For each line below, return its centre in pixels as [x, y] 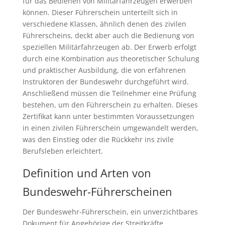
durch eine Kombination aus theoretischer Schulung [111, 59]
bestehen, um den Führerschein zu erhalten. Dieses [110, 105]
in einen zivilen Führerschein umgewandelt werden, [110, 128]
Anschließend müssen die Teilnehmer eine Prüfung [109, 93]
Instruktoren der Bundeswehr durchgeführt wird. [105, 82]
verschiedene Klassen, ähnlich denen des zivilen [104, 24]
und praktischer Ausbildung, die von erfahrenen [104, 70]
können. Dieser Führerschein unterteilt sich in [100, 13]
